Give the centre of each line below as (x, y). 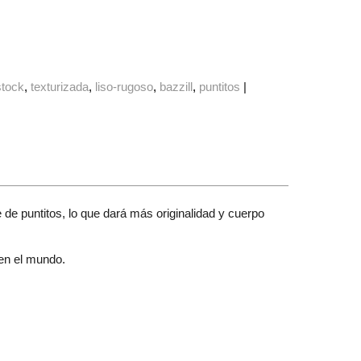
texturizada (60, 87)
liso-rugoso (124, 87)
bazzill (176, 87)
